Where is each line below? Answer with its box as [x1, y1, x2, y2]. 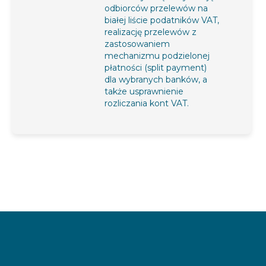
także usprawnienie [104, 85, 183, 97]
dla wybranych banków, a [104, 74, 207, 85]
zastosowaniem [104, 38, 170, 49]
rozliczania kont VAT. [104, 97, 189, 109]
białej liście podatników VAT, [104, 14, 219, 26]
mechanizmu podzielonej [104, 50, 210, 61]
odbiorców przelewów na [104, 2, 208, 14]
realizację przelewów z [104, 26, 197, 37]
